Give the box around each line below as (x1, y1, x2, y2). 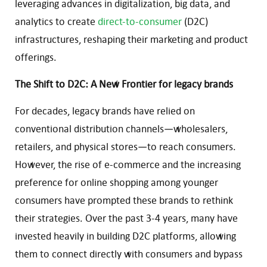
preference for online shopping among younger (15, 175, 218, 189)
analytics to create (15, 14, 95, 28)
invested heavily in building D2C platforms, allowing (15, 229, 236, 243)
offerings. (15, 50, 57, 64)
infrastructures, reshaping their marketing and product (15, 32, 248, 46)
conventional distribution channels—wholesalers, (15, 122, 228, 135)
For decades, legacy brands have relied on (15, 104, 195, 117)
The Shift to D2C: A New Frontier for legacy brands (15, 77, 238, 91)
